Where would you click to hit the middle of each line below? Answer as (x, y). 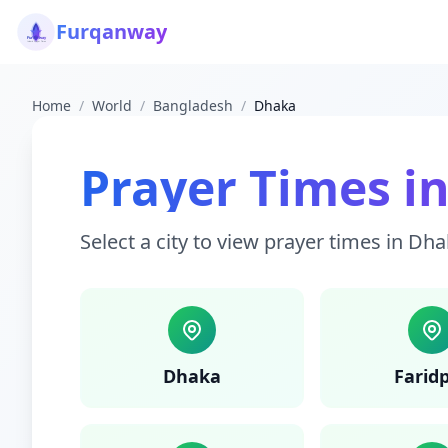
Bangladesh (193, 105)
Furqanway (111, 31)
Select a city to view (172, 241)
